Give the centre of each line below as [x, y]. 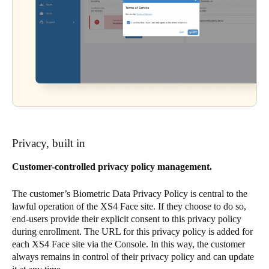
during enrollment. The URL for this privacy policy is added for [132, 232]
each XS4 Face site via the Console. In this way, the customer [128, 244]
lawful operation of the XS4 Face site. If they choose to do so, [129, 207]
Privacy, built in [49, 144]
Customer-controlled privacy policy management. [112, 167]
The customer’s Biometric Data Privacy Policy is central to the [130, 194]
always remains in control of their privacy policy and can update [133, 257]
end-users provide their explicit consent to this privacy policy [127, 219]
